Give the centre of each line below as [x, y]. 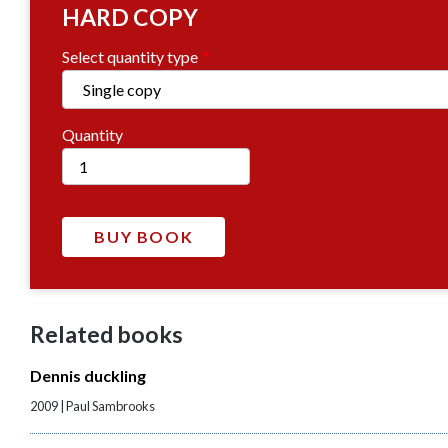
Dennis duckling [88, 376]
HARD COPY [130, 17]
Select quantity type [130, 57]
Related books [107, 334]
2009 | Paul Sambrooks [93, 406]
